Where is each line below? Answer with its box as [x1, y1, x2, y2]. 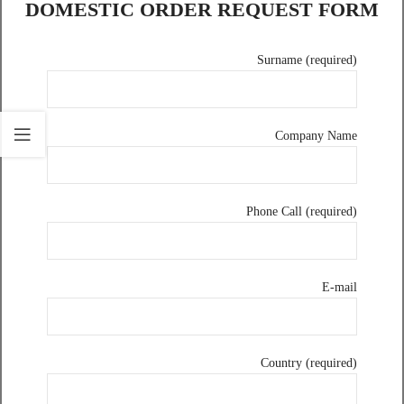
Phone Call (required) [246, 205, 357, 218]
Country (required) [261, 356, 357, 370]
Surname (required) [257, 53, 357, 67]
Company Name [275, 129, 357, 142]
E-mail [322, 280, 357, 294]
